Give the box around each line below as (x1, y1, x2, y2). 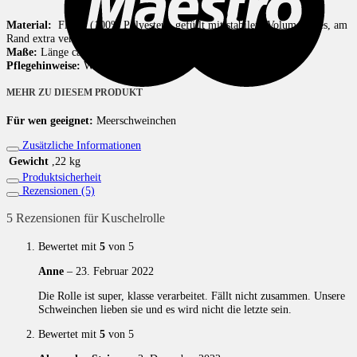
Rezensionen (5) (19, 183, 95, 197)
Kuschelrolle (101, 210, 165, 226)
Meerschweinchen (93, 113, 176, 127)
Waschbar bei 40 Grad (80, 58, 183, 72)
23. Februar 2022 (76, 264, 154, 277)
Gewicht (9, 154, 49, 167)
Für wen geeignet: (6, 113, 93, 127)
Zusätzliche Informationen (19, 138, 141, 151)
